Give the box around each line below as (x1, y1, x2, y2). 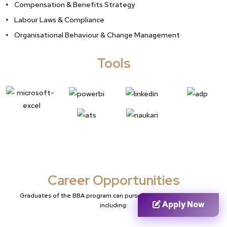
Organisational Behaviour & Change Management (14, 30, 180, 40)
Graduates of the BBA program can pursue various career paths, (20, 191, 207, 200)
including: (99, 201, 128, 209)
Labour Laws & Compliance (14, 15, 104, 25)
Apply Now (160, 199, 205, 210)
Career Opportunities (47, 171, 180, 189)
